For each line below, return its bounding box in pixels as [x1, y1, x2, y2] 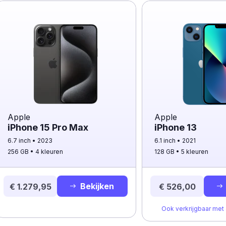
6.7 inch [8, 137, 32, 144]
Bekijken [80, 181, 114, 191]
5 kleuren [181, 148, 209, 155]
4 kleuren [35, 148, 63, 155]
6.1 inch [154, 137, 178, 144]
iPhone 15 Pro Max [8, 122, 88, 133]
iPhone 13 [154, 122, 197, 133]
